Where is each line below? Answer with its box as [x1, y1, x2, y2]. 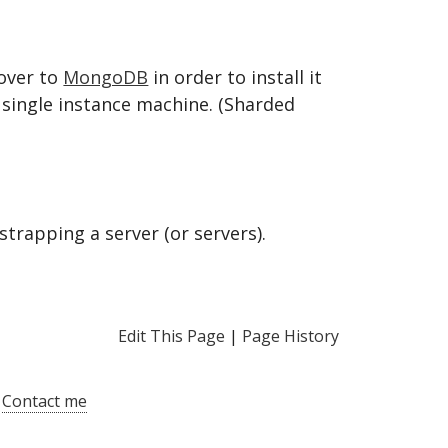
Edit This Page [117, 325, 225, 348]
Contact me [2, 390, 87, 413]
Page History [241, 325, 339, 348]
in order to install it [148, 65, 323, 90]
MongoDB [63, 65, 149, 90]
